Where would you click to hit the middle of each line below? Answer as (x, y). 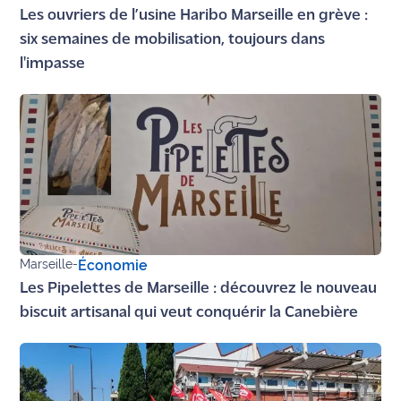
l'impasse (53, 64)
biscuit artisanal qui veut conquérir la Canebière (189, 312)
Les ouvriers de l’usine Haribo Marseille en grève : (194, 15)
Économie (113, 265)
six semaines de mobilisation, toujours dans (173, 39)
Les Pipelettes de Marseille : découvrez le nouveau (199, 288)
